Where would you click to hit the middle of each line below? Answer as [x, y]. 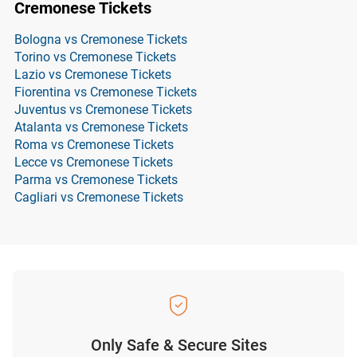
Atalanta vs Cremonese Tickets [101, 127]
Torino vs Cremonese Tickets [95, 57]
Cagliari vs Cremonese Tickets [99, 197]
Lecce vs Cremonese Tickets [94, 162]
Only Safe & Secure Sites [178, 345]
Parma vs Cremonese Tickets [96, 180]
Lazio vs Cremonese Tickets [93, 75]
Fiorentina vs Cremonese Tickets [106, 92]
